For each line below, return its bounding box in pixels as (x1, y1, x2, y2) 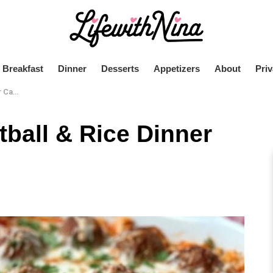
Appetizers (153, 63, 200, 74)
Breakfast (2, 63, 43, 74)
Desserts (101, 63, 139, 74)
